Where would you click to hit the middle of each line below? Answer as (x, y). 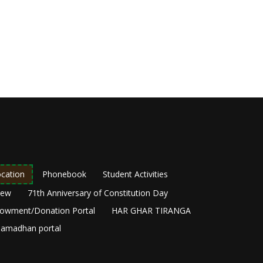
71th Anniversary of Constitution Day (98, 193)
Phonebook (64, 174)
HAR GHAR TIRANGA (151, 211)
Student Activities (135, 174)
